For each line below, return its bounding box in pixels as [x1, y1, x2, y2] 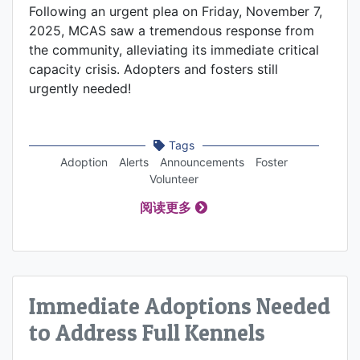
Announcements [160, 155, 244, 170]
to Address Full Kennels [29, 318, 265, 347]
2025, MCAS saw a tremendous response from [29, 22, 314, 39]
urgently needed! [29, 80, 131, 97]
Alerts [119, 155, 149, 170]
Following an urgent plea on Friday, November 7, [29, 3, 322, 20]
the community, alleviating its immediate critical [29, 42, 319, 59]
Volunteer [149, 172, 198, 186]
